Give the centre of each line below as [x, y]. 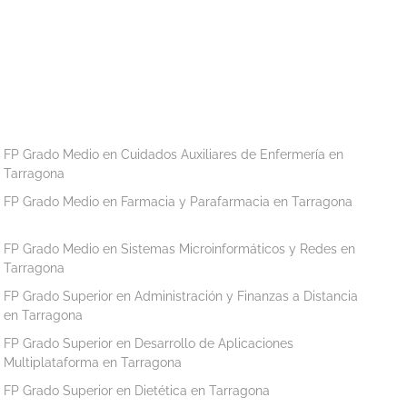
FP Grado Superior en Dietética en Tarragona [137, 390]
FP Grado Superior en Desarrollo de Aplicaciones [149, 343]
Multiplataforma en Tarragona [93, 362]
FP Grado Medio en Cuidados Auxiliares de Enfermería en [174, 154]
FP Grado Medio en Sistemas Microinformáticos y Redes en [180, 248]
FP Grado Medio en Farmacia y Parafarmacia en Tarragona [179, 201]
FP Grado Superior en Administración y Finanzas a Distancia [181, 296]
